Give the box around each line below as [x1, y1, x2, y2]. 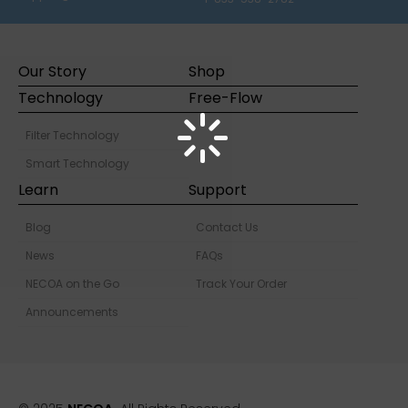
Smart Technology [25, 156, 129, 171]
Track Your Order [195, 276, 287, 291]
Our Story [18, 61, 87, 82]
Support [188, 179, 247, 200]
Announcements [25, 304, 118, 320]
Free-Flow [188, 87, 262, 108]
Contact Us [195, 219, 259, 235]
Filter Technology [25, 127, 119, 143]
